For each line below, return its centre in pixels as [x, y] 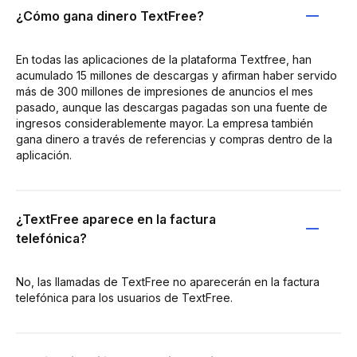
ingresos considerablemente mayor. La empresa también [165, 123]
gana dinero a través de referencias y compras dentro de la [174, 139]
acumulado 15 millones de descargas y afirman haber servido [177, 75]
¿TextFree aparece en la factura [116, 219]
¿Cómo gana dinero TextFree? [110, 16]
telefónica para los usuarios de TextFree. [124, 297]
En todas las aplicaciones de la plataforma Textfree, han [164, 59]
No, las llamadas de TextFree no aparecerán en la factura [168, 281]
